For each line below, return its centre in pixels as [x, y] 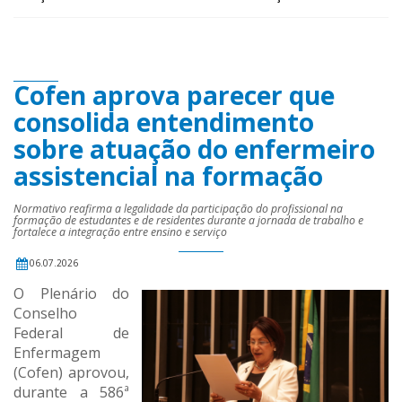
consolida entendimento [164, 122]
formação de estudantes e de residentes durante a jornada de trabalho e [188, 221]
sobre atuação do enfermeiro [194, 149]
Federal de [71, 333]
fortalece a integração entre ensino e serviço [120, 232]
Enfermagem [57, 353]
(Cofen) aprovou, [71, 373]
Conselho [45, 314]
